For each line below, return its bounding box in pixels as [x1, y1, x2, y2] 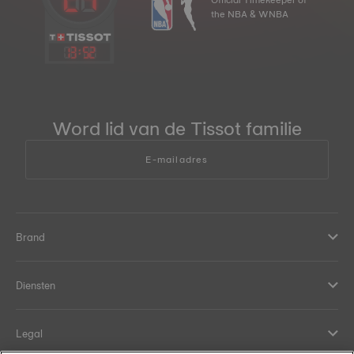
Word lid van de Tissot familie [52, 111, 302, 145]
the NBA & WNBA [211, 6, 288, 22]
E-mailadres [145, 151, 209, 168]
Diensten [16, 276, 55, 294]
